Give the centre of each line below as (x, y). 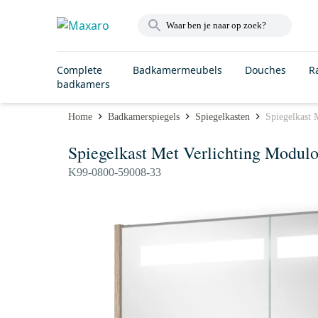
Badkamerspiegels (144, 116)
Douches (265, 70)
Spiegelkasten (223, 116)
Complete (79, 70)
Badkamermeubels (177, 70)
